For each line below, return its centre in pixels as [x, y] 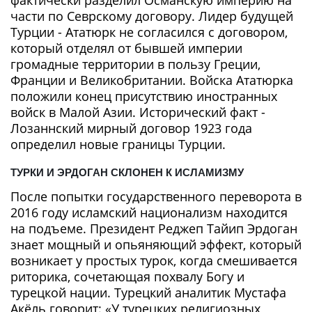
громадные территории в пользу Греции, [135, 64]
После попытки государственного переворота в [156, 196]
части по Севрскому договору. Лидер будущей [152, 16]
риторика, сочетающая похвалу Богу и [127, 276]
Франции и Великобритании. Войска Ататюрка [152, 80]
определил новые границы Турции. [118, 144]
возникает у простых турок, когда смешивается [154, 260]
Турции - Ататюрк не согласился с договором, [149, 32]
